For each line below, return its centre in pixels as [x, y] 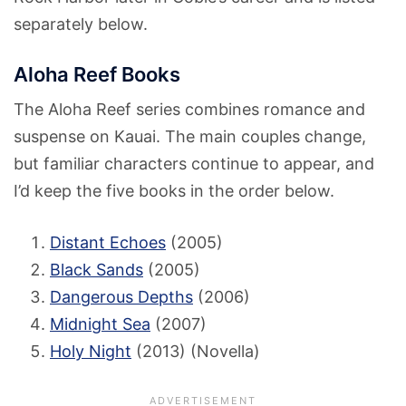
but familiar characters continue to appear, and [194, 164]
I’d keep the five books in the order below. [174, 191]
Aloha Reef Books [97, 75]
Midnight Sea [100, 324]
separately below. [81, 24]
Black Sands [97, 270]
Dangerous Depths [121, 297]
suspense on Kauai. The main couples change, [190, 137]
